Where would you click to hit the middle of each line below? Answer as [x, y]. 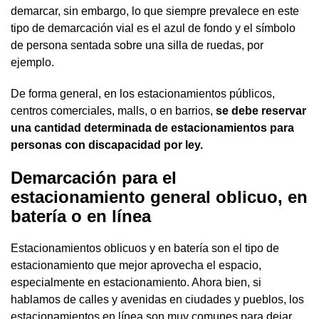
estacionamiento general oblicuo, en [159, 197]
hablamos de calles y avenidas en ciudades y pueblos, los [157, 300]
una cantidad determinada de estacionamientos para [152, 128]
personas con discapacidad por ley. [108, 145]
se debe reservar [261, 111]
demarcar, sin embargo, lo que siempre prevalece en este [155, 11]
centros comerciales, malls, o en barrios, [113, 111]
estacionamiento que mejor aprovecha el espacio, [136, 266]
